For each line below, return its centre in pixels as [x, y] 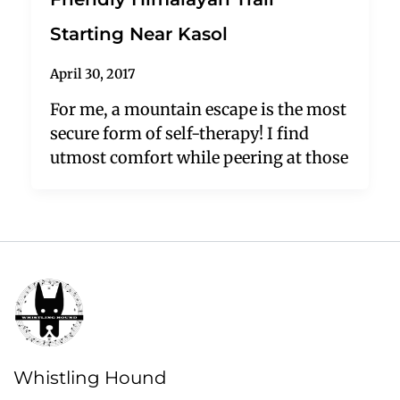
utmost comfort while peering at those [200, 157]
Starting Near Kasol [139, 34]
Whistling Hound [90, 378]
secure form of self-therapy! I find [180, 133]
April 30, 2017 [93, 75]
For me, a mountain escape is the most [199, 109]
